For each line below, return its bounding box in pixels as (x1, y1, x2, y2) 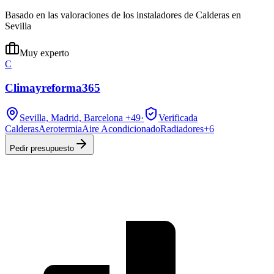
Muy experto (20, 48, 69, 59)
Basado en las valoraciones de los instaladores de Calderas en (5, 10, 241, 21)
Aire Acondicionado (82, 123, 160, 134)
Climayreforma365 (5, 81, 100, 94)
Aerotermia (39, 123, 82, 134)
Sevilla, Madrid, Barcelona (20, 112, 123, 123)
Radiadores (160, 123, 204, 134)
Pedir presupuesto (10, 143, 74, 153)
